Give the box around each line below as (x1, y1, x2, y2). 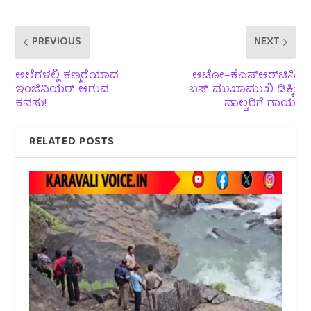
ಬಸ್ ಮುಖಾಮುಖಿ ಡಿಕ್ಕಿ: (188, 80, 296, 100)
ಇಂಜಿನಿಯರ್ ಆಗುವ (15, 80, 110, 100)
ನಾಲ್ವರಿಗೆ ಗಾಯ (224, 94, 296, 114)
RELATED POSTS (29, 132, 115, 152)
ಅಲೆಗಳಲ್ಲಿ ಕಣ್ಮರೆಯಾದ (15, 66, 119, 86)
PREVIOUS (32, 32, 82, 52)
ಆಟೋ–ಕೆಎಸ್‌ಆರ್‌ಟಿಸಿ (192, 66, 296, 86)
